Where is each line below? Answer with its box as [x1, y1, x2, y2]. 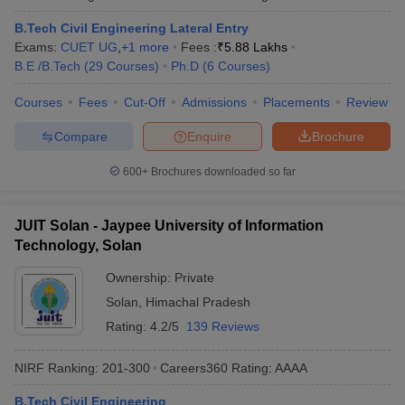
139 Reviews [186, 319, 259, 334]
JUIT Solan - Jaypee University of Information [14, 218, 324, 233]
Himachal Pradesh [146, 295, 250, 309]
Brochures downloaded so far [148, 165, 296, 178]
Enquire [187, 128, 231, 144]
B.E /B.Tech [14, 59, 80, 73]
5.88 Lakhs [224, 40, 287, 54]
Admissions [182, 95, 247, 109]
